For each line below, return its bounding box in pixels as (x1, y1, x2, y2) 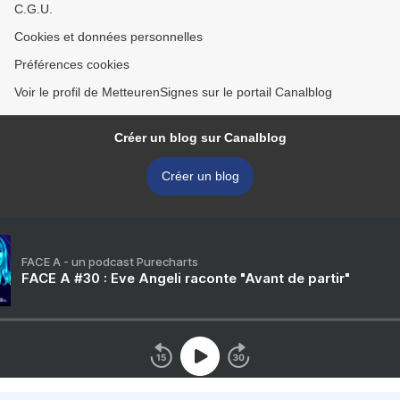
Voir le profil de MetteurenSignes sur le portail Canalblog (14, 85, 332, 100)
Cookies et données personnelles (14, 29, 203, 45)
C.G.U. (14, 2, 53, 17)
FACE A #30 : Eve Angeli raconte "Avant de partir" (21, 270, 350, 287)
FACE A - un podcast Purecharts (21, 254, 198, 270)
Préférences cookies (14, 57, 129, 72)
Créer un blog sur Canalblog (113, 130, 287, 146)
